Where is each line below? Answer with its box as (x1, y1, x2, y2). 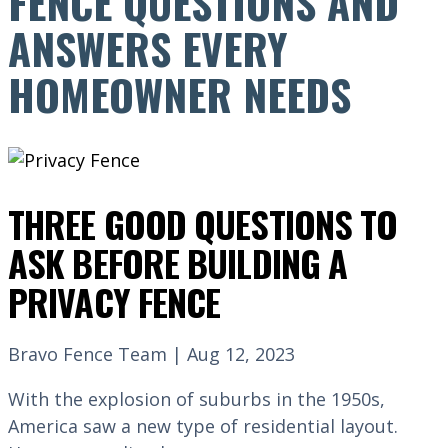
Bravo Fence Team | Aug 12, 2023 (8, 342, 295, 366)
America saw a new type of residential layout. (8, 414, 403, 438)
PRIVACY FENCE (8, 275, 221, 328)
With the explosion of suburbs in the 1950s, (8, 387, 385, 411)
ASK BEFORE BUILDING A (8, 236, 348, 289)
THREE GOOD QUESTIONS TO (8, 197, 398, 250)
